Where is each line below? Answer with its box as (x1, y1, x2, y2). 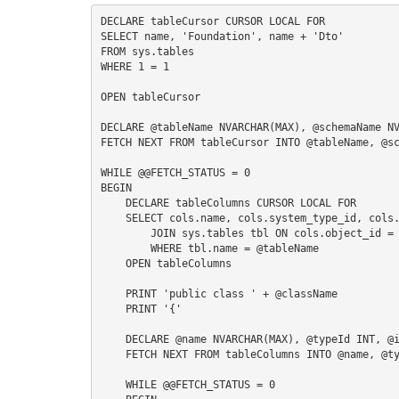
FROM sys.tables (100, 45, 194, 58)
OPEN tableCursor (100, 90, 200, 103)
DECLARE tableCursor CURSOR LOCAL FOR (100, 14, 325, 28)
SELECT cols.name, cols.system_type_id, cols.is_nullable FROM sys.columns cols (100, 211, 126, 224)
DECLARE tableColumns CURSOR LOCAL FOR (100, 196, 126, 209)
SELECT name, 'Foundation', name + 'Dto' (100, 29, 344, 43)
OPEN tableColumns (100, 256, 126, 270)
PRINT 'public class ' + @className (100, 287, 126, 300)
